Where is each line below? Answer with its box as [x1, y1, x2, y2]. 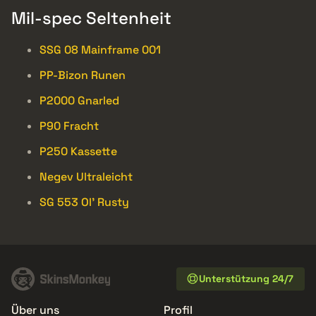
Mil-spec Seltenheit [11, 6, 171, 29]
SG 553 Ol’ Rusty [39, 194, 129, 209]
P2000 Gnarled [39, 92, 119, 108]
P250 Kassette [39, 143, 117, 159]
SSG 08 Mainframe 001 [39, 42, 161, 57]
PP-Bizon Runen [39, 67, 126, 83]
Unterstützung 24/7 [199, 272, 293, 286]
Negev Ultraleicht [39, 169, 133, 184]
